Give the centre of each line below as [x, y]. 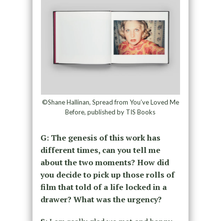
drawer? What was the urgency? [101, 199]
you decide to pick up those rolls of [107, 174]
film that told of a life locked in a [103, 187]
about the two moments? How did [105, 162]
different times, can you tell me [100, 150]
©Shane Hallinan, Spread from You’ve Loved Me [110, 102]
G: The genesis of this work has [100, 137]
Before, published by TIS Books [110, 112]
